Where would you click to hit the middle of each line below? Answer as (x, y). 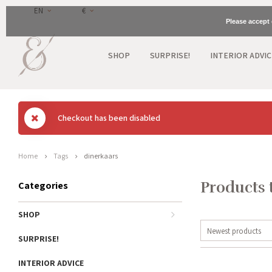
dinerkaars (101, 156)
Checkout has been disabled (109, 118)
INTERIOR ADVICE (51, 263)
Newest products (234, 231)
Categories (43, 185)
